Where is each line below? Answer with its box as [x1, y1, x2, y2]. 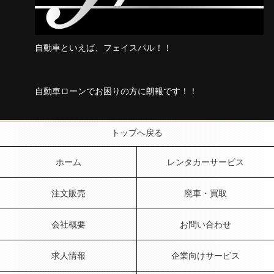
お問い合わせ [180, 220, 231, 230]
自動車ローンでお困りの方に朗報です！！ [34, 86, 198, 97]
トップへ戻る [111, 128, 163, 138]
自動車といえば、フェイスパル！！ [34, 43, 172, 53]
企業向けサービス [171, 251, 240, 261]
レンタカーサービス [167, 157, 244, 168]
